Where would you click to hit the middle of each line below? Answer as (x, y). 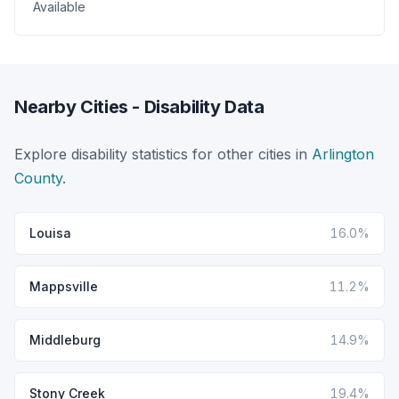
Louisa (50, 232)
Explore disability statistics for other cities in (163, 154)
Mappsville (64, 286)
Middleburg (65, 339)
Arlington (343, 154)
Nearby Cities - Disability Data (139, 106)
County (38, 178)
